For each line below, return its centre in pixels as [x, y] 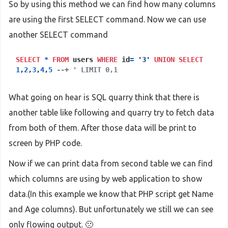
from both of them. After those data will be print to [103, 127]
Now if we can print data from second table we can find [111, 163]
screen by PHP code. [45, 143]
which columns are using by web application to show [105, 178]
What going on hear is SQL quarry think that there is [104, 97]
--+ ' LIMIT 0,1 [87, 69]
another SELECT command [58, 34]
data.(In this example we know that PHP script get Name [111, 194]
